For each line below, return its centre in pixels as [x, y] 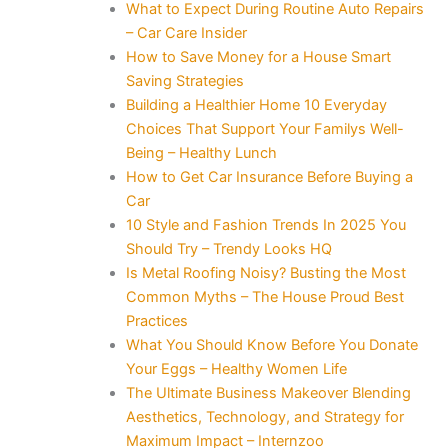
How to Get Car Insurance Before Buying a [269, 176]
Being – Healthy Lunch [201, 152]
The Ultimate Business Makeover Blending [268, 392]
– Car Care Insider [186, 32]
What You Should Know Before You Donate [271, 344]
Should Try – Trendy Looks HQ [228, 248]
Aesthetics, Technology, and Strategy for [264, 416]
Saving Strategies [184, 80]
